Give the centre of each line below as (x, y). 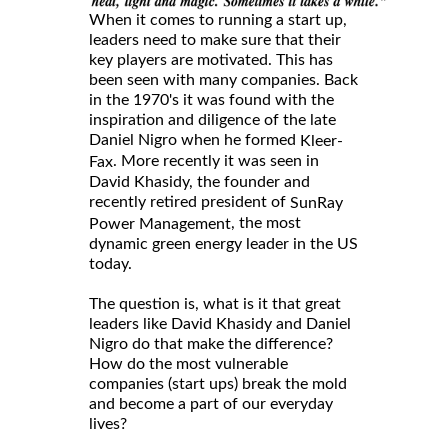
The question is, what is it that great (215, 303)
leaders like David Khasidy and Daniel (220, 323)
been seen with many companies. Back (223, 80)
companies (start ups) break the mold (218, 383)
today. (110, 263)
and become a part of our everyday (211, 403)
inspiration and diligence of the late (212, 120)
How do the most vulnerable (188, 363)
